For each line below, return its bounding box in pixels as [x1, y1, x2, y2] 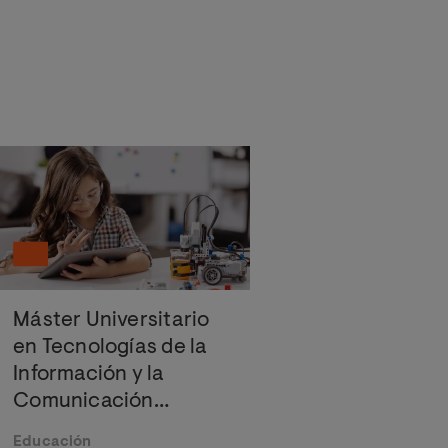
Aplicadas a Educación [13, 417, 230, 440]
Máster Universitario [13, 309, 210, 332]
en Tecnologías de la [13, 336, 208, 359]
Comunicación [13, 390, 154, 413]
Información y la [13, 363, 165, 386]
